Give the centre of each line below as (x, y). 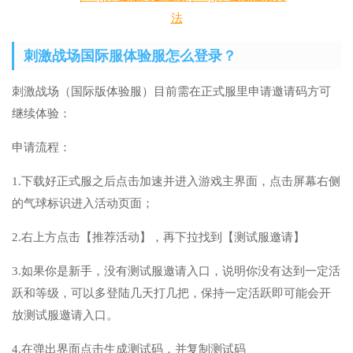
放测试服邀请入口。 (65, 316)
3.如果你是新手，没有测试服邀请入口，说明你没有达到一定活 (176, 271)
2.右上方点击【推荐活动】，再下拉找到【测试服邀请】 (158, 238)
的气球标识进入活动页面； (83, 204)
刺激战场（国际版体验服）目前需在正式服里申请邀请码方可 (171, 92)
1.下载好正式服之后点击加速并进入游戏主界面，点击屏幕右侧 (176, 182)
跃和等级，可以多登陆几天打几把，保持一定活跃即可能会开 (171, 294)
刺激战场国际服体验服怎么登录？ (130, 56)
